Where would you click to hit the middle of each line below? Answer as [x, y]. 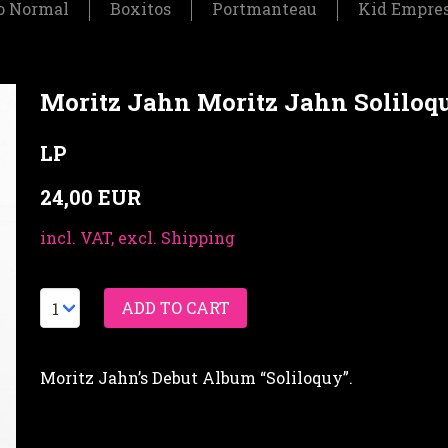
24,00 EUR [90, 197]
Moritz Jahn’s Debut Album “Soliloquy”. [196, 378]
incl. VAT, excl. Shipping [137, 238]
